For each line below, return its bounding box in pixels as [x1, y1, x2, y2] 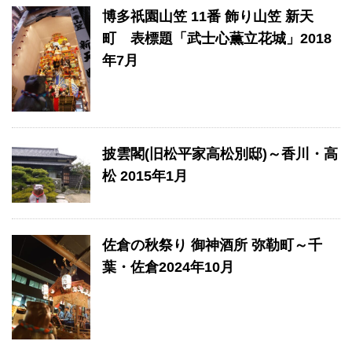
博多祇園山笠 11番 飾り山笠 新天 [102, 9, 313, 25]
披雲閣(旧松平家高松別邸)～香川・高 [102, 145, 338, 162]
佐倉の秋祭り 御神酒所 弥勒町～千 [102, 236, 322, 253]
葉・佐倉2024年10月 [102, 258, 234, 275]
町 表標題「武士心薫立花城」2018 [102, 31, 332, 47]
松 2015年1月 [102, 167, 188, 184]
